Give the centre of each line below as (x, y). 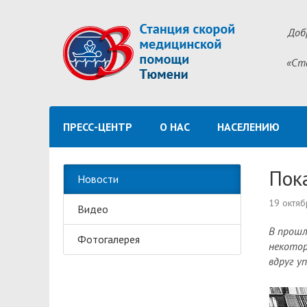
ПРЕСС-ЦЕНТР (98, 127)
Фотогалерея (109, 239)
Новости (98, 179)
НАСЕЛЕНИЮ (248, 127)
